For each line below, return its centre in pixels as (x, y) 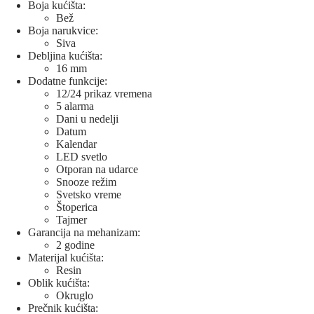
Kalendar (76, 144)
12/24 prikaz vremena (104, 94)
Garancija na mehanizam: (84, 233)
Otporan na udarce (97, 170)
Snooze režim (86, 182)
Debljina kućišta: (65, 56)
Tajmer (71, 220)
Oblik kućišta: (59, 283)
